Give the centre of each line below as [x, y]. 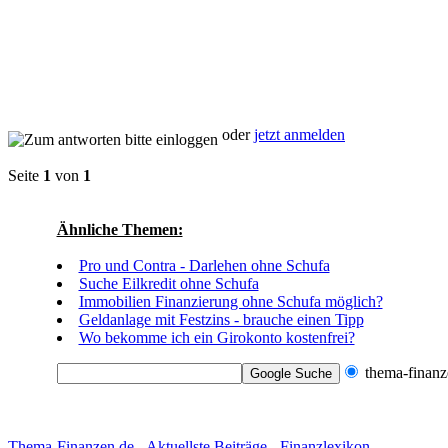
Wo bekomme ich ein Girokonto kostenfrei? [216, 337]
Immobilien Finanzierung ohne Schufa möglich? [230, 301]
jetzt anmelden [299, 134]
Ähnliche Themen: [119, 229]
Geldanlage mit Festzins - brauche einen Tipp [221, 319]
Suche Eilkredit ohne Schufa [168, 283]
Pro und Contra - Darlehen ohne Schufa [204, 265]
